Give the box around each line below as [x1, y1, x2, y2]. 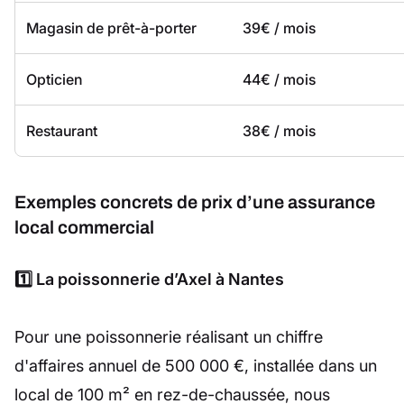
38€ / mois [243, 122, 316, 141]
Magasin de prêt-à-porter [26, 19, 197, 38]
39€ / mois [243, 19, 316, 38]
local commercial [14, 217, 154, 238]
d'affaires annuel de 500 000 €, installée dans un [14, 356, 377, 376]
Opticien [26, 70, 82, 89]
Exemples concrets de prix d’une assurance [14, 192, 375, 213]
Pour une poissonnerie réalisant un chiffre [14, 327, 323, 347]
